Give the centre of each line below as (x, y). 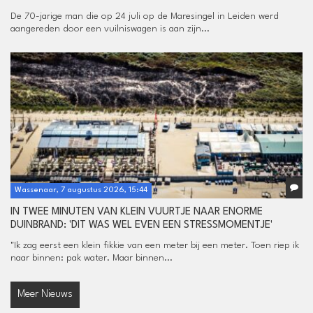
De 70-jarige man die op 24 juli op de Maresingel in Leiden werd (145, 16)
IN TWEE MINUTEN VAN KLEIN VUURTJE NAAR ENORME (137, 212)
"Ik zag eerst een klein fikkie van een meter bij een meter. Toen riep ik (155, 245)
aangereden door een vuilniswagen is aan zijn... (110, 28)
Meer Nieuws (45, 294)
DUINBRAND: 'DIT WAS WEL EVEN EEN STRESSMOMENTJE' (141, 225)
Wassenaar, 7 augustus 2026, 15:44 (81, 190)
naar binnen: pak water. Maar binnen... (92, 257)
